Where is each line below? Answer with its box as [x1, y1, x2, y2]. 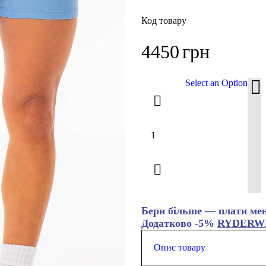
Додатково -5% [141, 217, 218, 229]
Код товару [141, 15, 187, 26]
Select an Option [185, 78, 248, 88]
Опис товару [154, 242, 206, 252]
